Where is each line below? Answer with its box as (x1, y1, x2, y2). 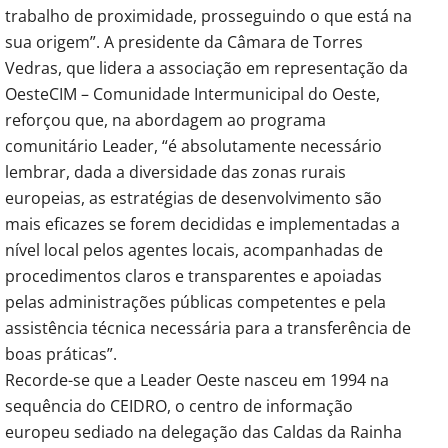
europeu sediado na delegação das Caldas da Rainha (5, 420, 402, 443)
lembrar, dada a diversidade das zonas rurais (5, 160, 346, 183)
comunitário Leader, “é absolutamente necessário (5, 134, 382, 157)
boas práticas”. (5, 342, 117, 365)
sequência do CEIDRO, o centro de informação (5, 394, 353, 417)
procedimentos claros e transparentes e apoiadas (5, 264, 382, 287)
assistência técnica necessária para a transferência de (5, 316, 411, 339)
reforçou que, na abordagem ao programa (5, 108, 326, 131)
